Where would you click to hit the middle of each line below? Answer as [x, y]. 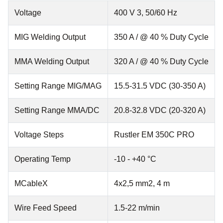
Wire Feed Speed [46, 208]
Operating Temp [43, 159]
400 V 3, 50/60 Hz [146, 13]
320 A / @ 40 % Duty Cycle [161, 62]
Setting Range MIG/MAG [58, 86]
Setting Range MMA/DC [57, 111]
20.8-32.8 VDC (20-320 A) [160, 111]
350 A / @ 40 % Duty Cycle [161, 37]
